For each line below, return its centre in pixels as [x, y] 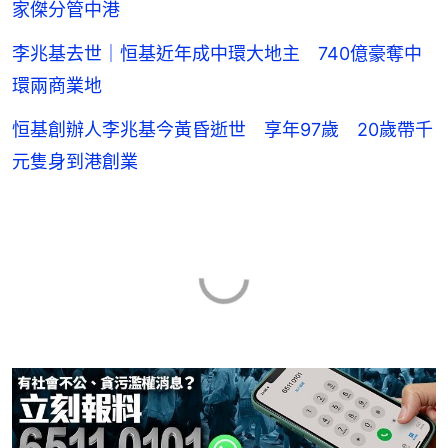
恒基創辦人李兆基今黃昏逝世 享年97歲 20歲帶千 [222, 129]
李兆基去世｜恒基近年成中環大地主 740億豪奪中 [217, 53]
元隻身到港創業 [75, 161]
